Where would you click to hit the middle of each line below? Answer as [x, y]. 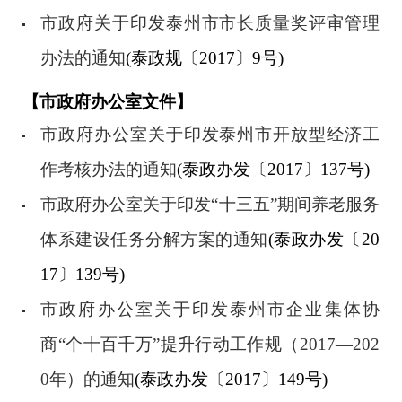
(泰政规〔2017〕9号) [205, 58]
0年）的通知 [88, 379]
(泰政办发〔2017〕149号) [232, 379]
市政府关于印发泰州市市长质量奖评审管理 [210, 23]
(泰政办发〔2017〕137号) [274, 169]
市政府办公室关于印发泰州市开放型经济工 [210, 134]
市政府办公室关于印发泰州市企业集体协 [210, 309]
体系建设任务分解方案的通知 [154, 239]
